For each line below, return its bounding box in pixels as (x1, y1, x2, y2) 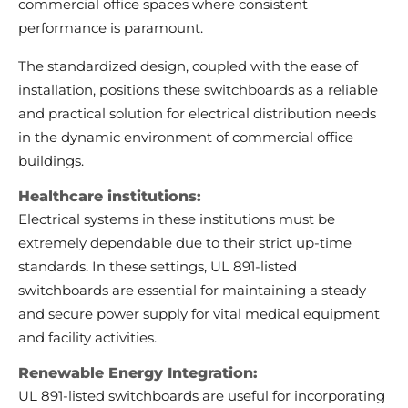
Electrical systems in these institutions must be (18, 210, 335, 229)
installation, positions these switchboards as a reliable (18, 81, 378, 99)
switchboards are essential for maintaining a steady (18, 281, 366, 300)
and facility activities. (18, 329, 157, 347)
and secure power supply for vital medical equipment (18, 305, 380, 323)
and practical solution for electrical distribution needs (18, 105, 376, 123)
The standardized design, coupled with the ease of (18, 57, 358, 76)
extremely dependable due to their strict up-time (18, 234, 352, 252)
